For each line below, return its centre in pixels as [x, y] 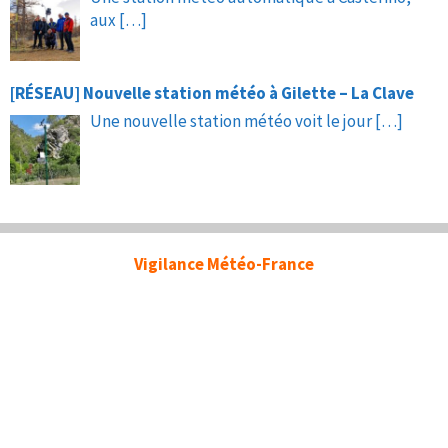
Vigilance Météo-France [224, 263]
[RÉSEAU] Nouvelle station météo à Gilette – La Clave [212, 92]
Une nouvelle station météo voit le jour [232, 120]
